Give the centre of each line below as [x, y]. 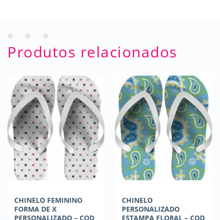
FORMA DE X [35, 209]
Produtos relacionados [92, 52]
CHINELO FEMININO [48, 200]
